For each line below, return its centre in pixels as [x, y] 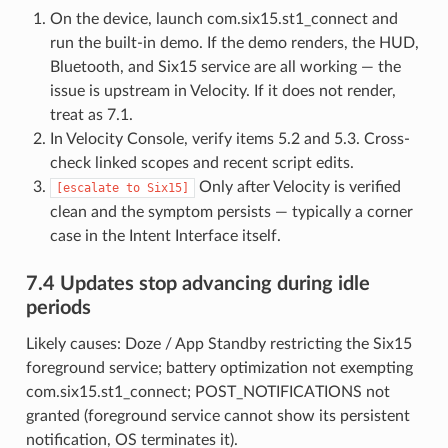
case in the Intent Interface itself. [165, 235]
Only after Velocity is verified [297, 186]
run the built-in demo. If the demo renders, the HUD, [234, 42]
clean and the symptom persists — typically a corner [231, 211]
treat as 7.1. [91, 114]
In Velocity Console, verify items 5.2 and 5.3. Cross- [229, 138]
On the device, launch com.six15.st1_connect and [223, 18]
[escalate [87, 187]
